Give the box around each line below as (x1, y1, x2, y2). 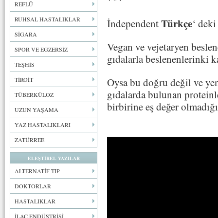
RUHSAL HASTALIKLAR (15, 15, 80, 23)
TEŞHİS (15, 60, 35, 68)
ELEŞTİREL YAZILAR (27, 155, 80, 162)
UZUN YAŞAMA (15, 106, 58, 113)
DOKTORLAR (15, 182, 51, 190)
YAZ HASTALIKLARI (15, 121, 71, 128)
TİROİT (15, 75, 33, 83)
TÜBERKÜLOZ (15, 91, 54, 98)
